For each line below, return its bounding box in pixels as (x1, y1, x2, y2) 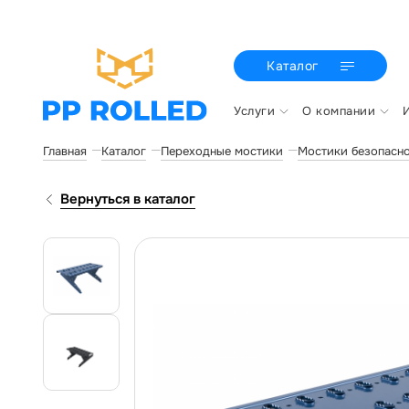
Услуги (234, 103, 276, 119)
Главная (43, 143, 87, 159)
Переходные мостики (161, 143, 283, 159)
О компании (302, 103, 376, 119)
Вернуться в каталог (60, 190, 195, 208)
